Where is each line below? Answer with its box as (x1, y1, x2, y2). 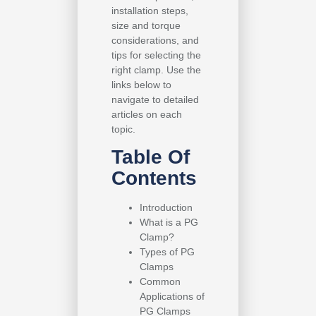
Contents (111, 167, 197, 190)
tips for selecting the (111, 49, 201, 61)
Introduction (140, 202, 193, 214)
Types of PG (140, 246, 195, 258)
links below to (111, 78, 171, 90)
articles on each (111, 108, 182, 120)
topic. (111, 123, 135, 135)
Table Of (111, 146, 190, 169)
